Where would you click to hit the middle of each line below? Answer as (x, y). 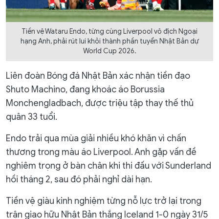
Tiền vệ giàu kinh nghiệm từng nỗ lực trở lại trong (104, 201)
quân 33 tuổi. (32, 117)
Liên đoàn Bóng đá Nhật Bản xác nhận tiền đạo (98, 76)
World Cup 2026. (109, 51)
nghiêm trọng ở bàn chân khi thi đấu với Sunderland (109, 165)
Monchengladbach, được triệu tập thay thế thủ (100, 103)
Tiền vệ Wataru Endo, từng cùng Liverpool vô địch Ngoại (109, 31)
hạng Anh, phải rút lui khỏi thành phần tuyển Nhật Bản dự (109, 41)
